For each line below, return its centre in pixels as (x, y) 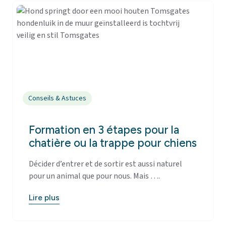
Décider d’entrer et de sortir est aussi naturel (105, 164)
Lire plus (44, 197)
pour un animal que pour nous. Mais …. (94, 176)
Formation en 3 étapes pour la (104, 130)
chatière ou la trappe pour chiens (113, 143)
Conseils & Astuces (58, 99)
